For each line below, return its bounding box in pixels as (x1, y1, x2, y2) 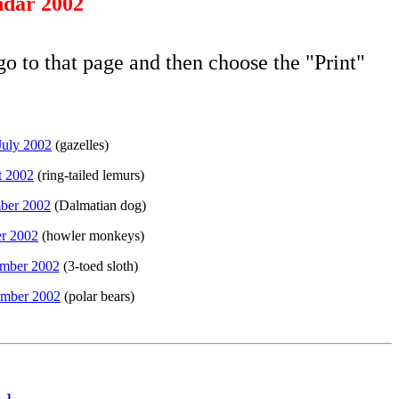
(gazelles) (52, 137, 109, 152)
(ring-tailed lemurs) (34, 167, 144, 183)
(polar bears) (61, 289, 134, 304)
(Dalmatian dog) (51, 198, 146, 213)
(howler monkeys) (38, 228, 144, 243)
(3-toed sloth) (59, 258, 138, 273)
